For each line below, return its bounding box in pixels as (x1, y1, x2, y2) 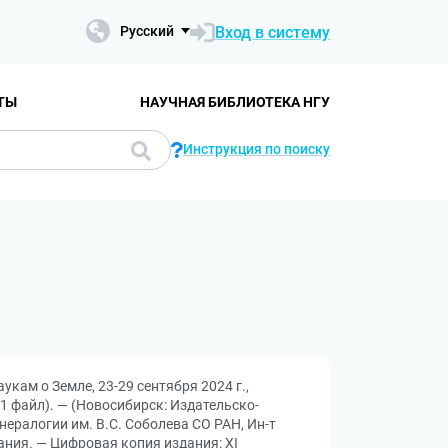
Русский (120, 23, 174, 39)
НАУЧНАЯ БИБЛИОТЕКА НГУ (140, 93, 330, 110)
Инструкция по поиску (183, 141, 330, 157)
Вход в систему (215, 22, 330, 42)
